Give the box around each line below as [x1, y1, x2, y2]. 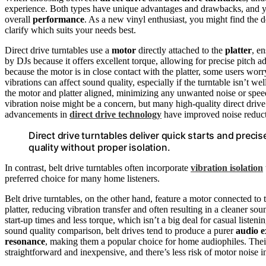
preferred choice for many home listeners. [5, 173, 160, 183]
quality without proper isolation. [28, 141, 170, 153]
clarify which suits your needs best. [5, 24, 136, 35]
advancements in [5, 109, 69, 119]
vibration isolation [191, 162, 263, 173]
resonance [5, 236, 45, 246]
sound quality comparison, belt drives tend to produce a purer [5, 225, 236, 236]
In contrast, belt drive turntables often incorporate [5, 162, 191, 173]
